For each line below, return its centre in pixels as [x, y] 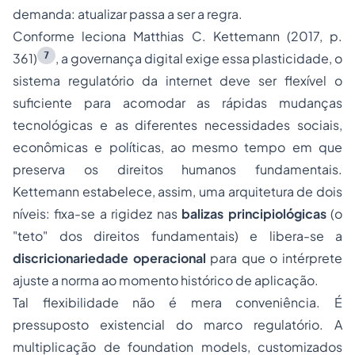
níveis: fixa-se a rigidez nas [97, 214]
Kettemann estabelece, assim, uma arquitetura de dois [177, 192]
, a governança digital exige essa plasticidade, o [199, 59]
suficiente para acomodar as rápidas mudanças [177, 103]
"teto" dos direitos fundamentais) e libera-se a [177, 236]
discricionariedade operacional [109, 258]
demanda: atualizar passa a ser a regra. [128, 14]
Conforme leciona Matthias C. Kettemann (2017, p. [177, 36]
